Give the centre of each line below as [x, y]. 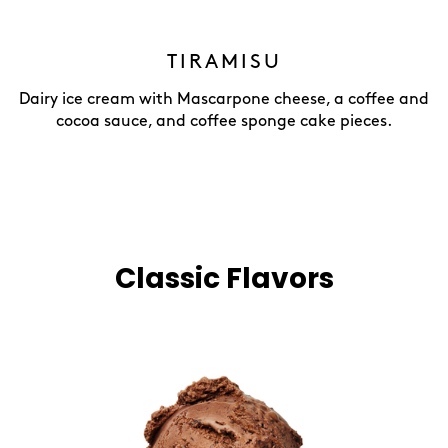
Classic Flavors [224, 278]
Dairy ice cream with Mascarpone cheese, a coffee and [224, 99]
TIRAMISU [224, 62]
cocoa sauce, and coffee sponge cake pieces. [224, 121]
